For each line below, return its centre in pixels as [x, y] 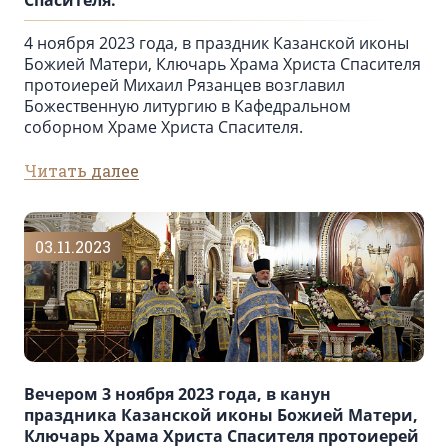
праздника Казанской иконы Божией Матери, [221, 415]
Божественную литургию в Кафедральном [187, 106]
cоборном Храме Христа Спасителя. [163, 127]
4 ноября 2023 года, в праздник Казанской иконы [216, 43]
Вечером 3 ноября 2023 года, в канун [177, 394]
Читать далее [81, 171]
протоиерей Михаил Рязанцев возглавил [184, 85]
